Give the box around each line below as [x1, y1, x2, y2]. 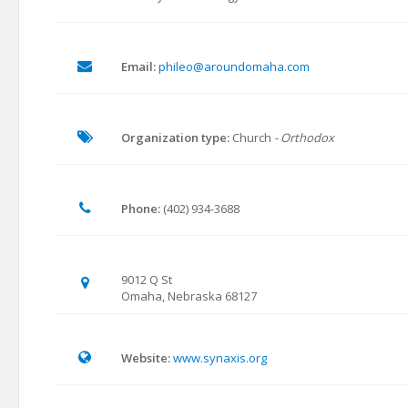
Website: [121, 350, 170, 366]
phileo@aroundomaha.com [158, 58, 310, 75]
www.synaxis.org [173, 350, 267, 366]
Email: [121, 58, 156, 75]
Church [229, 129, 274, 146]
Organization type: [121, 129, 229, 146]
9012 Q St [121, 271, 172, 288]
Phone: [121, 200, 160, 217]
